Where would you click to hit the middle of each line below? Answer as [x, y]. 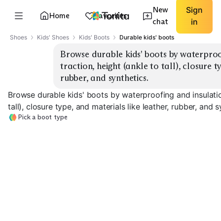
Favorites [111, 16]
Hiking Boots [193, 211]
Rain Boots [110, 211]
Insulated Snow [38, 202]
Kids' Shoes [53, 37]
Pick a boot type [43, 117]
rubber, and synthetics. [104, 78]
